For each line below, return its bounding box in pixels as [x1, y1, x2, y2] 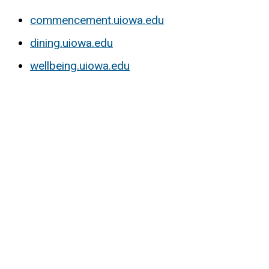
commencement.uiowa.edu [30, 13, 164, 27]
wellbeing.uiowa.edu [30, 58, 130, 73]
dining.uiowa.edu [30, 35, 113, 50]
